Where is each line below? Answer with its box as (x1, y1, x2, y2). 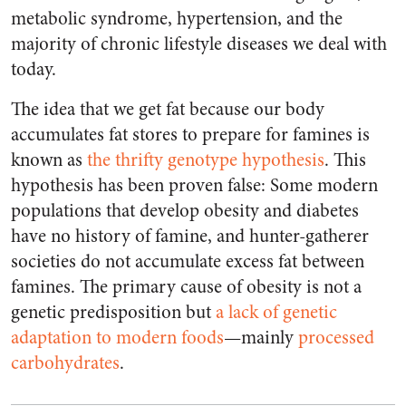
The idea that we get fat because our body (11, 96, 324, 123)
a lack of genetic (216, 299, 337, 326)
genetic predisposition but (11, 299, 216, 326)
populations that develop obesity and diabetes (11, 198, 359, 225)
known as (11, 147, 87, 174)
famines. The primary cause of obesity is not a (11, 274, 362, 301)
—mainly (224, 324, 298, 352)
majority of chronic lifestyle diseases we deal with (11, 31, 387, 58)
